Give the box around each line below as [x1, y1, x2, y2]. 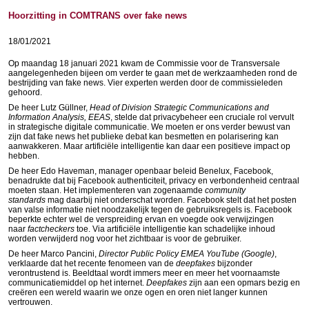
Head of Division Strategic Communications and [90, 103, 269, 112]
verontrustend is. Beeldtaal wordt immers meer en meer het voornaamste [8, 268, 280, 278]
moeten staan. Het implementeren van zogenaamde [8, 186, 205, 195]
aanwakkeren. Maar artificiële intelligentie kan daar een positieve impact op [8, 141, 290, 151]
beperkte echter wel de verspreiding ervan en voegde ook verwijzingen [8, 215, 274, 224]
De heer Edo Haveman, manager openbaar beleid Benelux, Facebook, [8, 166, 273, 176]
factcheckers [28, 224, 74, 234]
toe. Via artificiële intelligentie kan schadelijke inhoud [74, 224, 275, 234]
